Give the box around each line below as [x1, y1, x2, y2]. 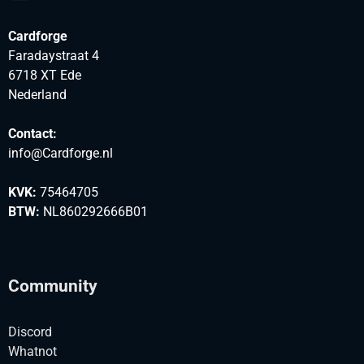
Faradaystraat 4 [8, 48, 99, 64]
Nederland [8, 87, 67, 103]
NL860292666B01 [40, 204, 148, 220]
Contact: [8, 126, 57, 142]
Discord [8, 324, 52, 340]
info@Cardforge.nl [8, 145, 113, 162]
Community [8, 276, 97, 297]
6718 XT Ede [8, 67, 81, 84]
